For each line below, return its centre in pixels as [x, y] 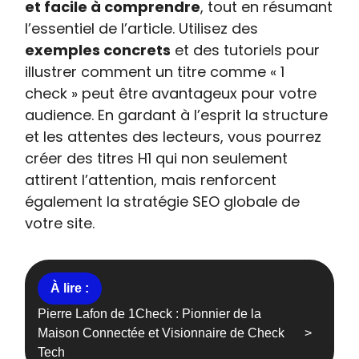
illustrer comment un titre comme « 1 [155, 72]
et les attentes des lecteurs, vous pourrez [173, 137]
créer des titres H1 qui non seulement [157, 158]
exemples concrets [98, 50]
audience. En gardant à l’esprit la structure [177, 115]
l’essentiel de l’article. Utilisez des [142, 28]
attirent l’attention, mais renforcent [151, 180]
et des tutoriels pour [246, 50]
